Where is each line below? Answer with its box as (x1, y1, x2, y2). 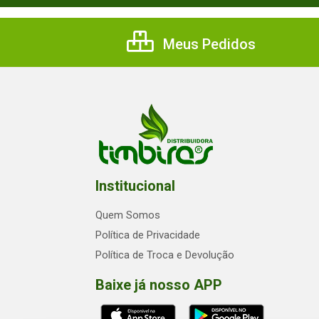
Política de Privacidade (95, 229, 200, 241)
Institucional (95, 177, 175, 194)
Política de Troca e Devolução (95, 249, 234, 261)
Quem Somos (95, 209, 160, 221)
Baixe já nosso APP (95, 276, 222, 293)
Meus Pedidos (159, 36, 256, 53)
